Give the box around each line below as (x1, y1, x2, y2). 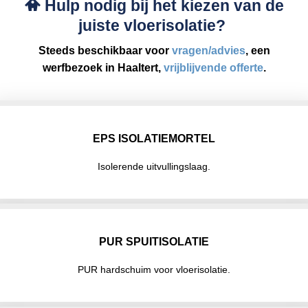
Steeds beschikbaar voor (38, 45, 172, 57)
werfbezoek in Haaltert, (42, 62, 164, 74)
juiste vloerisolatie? (78, 16, 230, 34)
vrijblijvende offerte (163, 62, 263, 74)
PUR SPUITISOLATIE (99, 235, 209, 247)
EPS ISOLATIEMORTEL (93, 132, 215, 144)
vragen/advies (171, 45, 245, 57)
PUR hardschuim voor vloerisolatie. (78, 263, 230, 275)
